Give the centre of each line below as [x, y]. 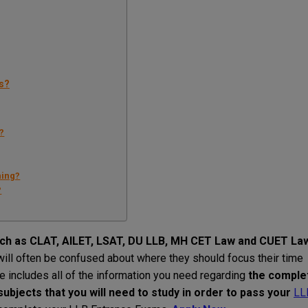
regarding [223, 276]
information [123, 276]
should [209, 258]
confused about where [113, 258]
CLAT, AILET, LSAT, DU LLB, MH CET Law [132, 241]
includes [29, 276]
